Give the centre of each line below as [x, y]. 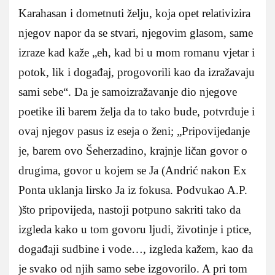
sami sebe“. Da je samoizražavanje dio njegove [128, 91]
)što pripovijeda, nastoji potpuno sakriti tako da [130, 209]
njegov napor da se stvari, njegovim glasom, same [136, 33]
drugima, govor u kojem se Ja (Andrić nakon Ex [133, 170]
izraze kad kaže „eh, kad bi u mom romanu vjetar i [137, 52]
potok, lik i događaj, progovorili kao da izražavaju [137, 72]
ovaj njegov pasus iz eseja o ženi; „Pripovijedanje [134, 131]
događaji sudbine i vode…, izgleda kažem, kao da [136, 249]
